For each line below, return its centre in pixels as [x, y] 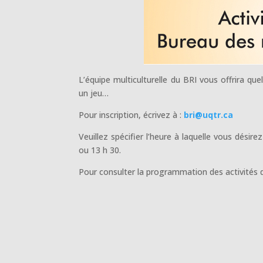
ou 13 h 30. [100, 150]
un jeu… [94, 93]
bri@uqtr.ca [209, 114]
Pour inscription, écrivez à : [131, 114]
